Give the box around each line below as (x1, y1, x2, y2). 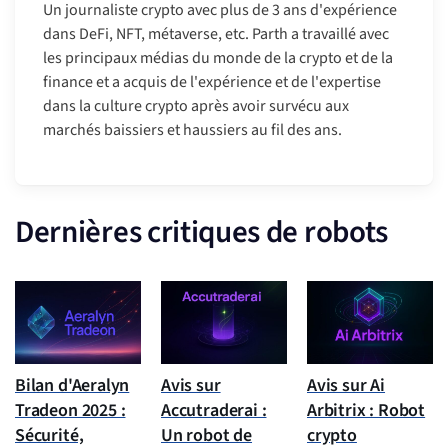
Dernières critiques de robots (15, 210, 389, 255)
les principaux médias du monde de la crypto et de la (43, 47, 393, 70)
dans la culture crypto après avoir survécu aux (43, 95, 349, 118)
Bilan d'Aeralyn (15, 373, 130, 399)
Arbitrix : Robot (307, 398, 426, 424)
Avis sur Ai (307, 373, 386, 399)
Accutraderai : (161, 398, 267, 424)
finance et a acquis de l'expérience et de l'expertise (43, 71, 381, 94)
